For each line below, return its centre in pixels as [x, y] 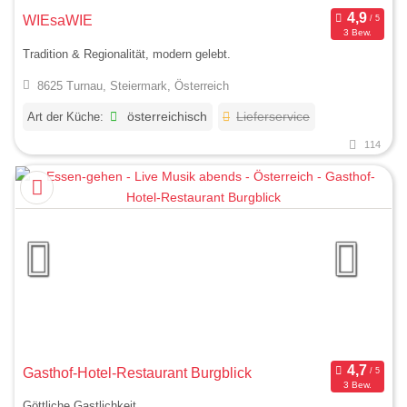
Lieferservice [273, 116]
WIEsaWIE [58, 21]
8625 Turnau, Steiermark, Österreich [133, 86]
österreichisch [166, 116]
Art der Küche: [65, 116]
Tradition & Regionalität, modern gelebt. [127, 54]
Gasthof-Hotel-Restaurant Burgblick [137, 372]
